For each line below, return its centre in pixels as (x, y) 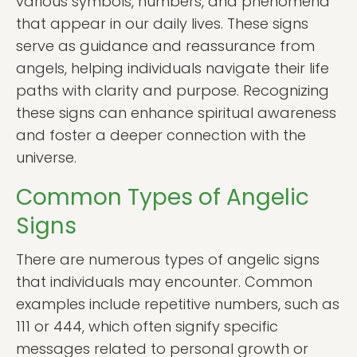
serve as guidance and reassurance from (165, 46)
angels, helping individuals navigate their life (173, 68)
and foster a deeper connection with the (161, 135)
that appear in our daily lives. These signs (162, 24)
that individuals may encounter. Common (164, 282)
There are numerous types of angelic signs (168, 259)
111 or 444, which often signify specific (147, 326)
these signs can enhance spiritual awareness (176, 113)
